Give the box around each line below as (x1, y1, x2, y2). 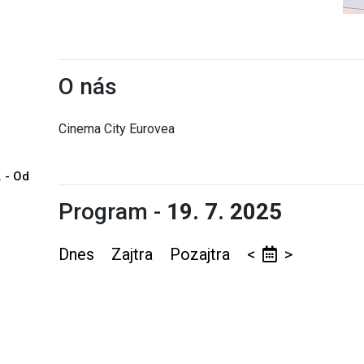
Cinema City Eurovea (58, 120, 175, 136)
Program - (58, 197, 167, 225)
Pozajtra (170, 244, 235, 264)
